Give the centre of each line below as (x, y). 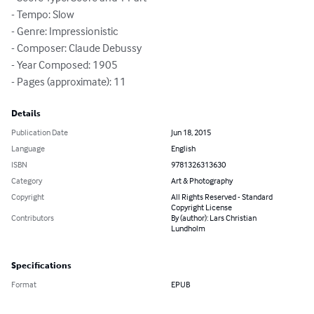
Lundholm (188, 228)
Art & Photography (202, 181)
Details (26, 114)
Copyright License (202, 207)
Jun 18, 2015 (191, 132)
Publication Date (40, 132)
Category (27, 181)
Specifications (41, 266)
